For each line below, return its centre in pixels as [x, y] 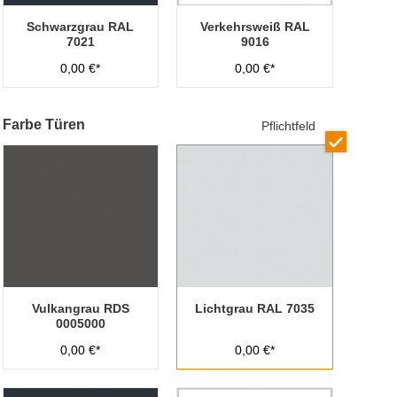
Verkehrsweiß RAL [255, 27]
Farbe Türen [43, 125]
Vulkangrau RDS [80, 308]
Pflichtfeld [288, 126]
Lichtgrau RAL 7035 [255, 308]
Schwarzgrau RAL [81, 27]
